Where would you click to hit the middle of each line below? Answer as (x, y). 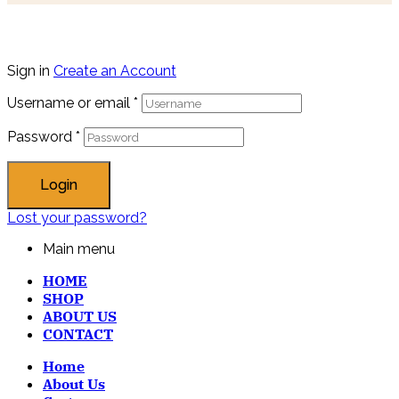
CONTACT (78, 334)
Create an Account (115, 71)
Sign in (28, 71)
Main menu (79, 249)
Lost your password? (77, 218)
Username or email (70, 103)
